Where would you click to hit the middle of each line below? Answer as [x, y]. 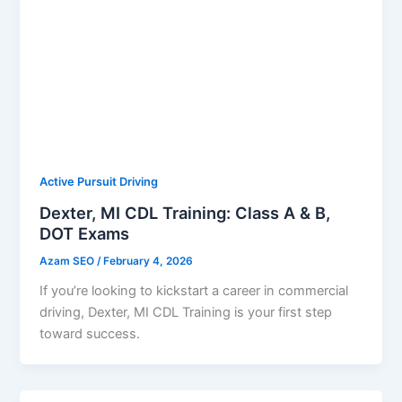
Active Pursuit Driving [99, 182]
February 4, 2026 [149, 261]
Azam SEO [69, 261]
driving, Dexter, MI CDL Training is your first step [186, 312]
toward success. [90, 333]
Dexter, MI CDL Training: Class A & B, [185, 212]
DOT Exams [85, 233]
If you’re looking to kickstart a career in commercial [194, 290]
